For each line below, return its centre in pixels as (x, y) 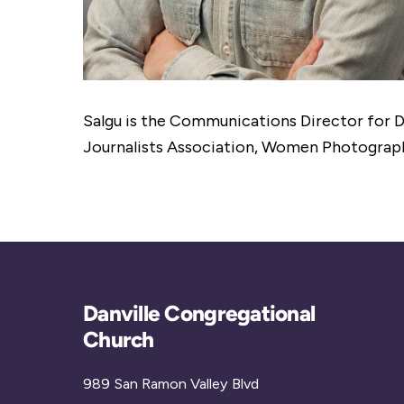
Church (119, 340)
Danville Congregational (199, 314)
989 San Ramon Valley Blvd (171, 383)
